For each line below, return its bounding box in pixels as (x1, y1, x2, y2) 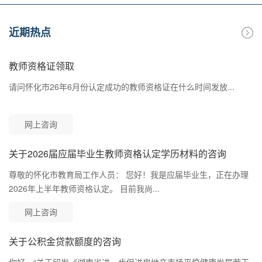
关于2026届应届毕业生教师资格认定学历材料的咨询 (9, 147, 226, 161)
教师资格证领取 (9, 59, 74, 73)
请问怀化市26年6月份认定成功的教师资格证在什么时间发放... (9, 81, 235, 93)
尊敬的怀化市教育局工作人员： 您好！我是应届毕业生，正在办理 (9, 168, 249, 181)
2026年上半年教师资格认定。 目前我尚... (9, 182, 160, 195)
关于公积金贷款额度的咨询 (9, 235, 121, 249)
